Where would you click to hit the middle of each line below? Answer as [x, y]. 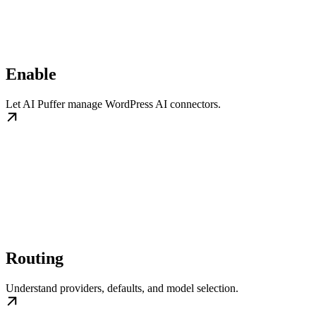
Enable [31, 74]
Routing [35, 258]
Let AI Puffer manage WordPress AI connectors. [113, 104]
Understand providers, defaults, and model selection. [122, 288]
